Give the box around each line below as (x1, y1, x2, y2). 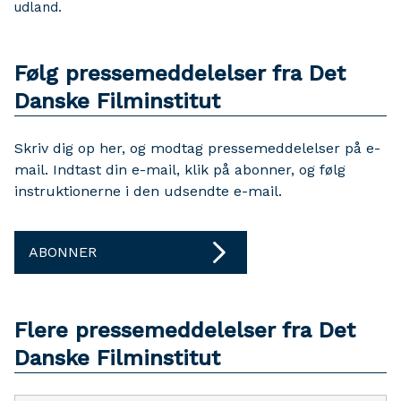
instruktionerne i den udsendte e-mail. (14, 182, 282, 200)
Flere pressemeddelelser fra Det (14, 317, 355, 343)
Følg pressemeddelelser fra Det (14, 60, 346, 86)
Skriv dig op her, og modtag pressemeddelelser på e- (14, 139, 380, 157)
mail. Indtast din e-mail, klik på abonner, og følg (14, 160, 346, 178)
